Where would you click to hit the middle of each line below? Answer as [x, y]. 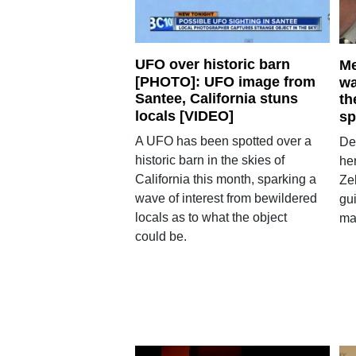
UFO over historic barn [212, 64]
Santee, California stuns [216, 99]
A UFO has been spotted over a [223, 141]
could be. [161, 236]
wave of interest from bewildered [226, 198]
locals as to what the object [211, 217]
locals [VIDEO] [184, 116]
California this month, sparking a [225, 179]
